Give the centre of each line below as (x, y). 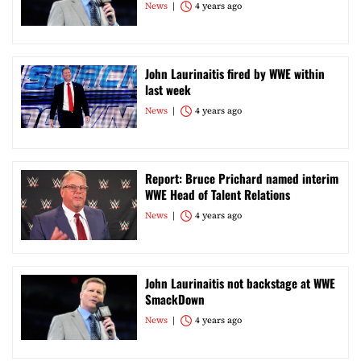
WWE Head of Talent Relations (218, 194)
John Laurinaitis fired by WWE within (235, 73)
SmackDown (175, 299)
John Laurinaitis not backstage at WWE (240, 283)
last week (168, 89)
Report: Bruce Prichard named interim (242, 178)
